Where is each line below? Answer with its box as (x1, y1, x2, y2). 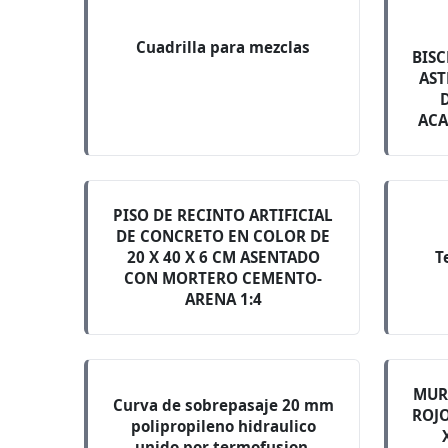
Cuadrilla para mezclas (136, 36, 311, 57)
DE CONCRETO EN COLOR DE (116, 226, 331, 246)
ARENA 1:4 (184, 289, 262, 309)
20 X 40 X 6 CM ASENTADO (126, 247, 320, 267)
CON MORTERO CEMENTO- (124, 268, 323, 288)
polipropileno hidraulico (130, 415, 316, 436)
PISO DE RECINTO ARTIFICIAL (113, 205, 334, 225)
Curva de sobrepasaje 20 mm (112, 394, 334, 415)
